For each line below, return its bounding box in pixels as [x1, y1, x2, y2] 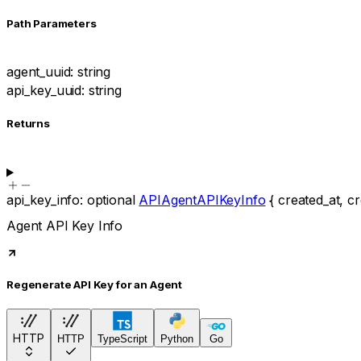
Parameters [31, 17, 97, 31]
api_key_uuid [6, 81, 82, 98]
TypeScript [98, 333, 147, 346]
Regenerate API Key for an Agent [6, 277, 183, 291]
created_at [278, 191, 340, 208]
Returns [6, 117, 50, 131]
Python [160, 333, 193, 346]
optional [86, 191, 139, 208]
